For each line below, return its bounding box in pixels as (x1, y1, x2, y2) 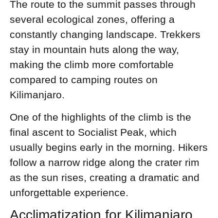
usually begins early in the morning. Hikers (10, 141, 208, 153)
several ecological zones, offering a (10, 14, 175, 25)
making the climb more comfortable (10, 59, 174, 71)
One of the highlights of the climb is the (10, 111, 191, 123)
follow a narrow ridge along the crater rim (10, 156, 200, 168)
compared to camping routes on (10, 74, 158, 86)
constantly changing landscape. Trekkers (10, 29, 200, 40)
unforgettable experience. (10, 186, 128, 198)
